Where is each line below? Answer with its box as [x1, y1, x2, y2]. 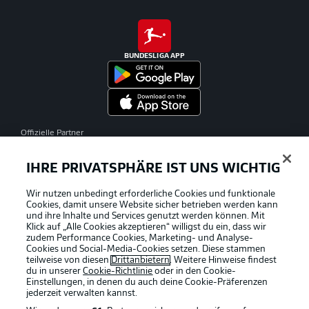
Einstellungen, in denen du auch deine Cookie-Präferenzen [26, 278, 268, 287]
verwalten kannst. [63, 289, 138, 298]
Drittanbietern [111, 256, 170, 265]
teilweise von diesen [26, 256, 112, 265]
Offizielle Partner [21, 128, 83, 137]
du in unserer [26, 267, 83, 276]
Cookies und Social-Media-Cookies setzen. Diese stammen [26, 245, 266, 254]
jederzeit [26, 289, 62, 298]
